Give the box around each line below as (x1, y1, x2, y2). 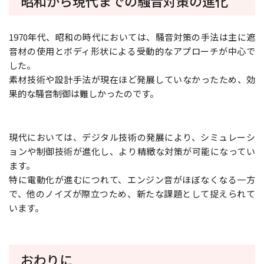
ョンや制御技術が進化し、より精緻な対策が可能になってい (9, 144, 255, 157)
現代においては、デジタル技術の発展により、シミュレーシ (9, 130, 255, 143)
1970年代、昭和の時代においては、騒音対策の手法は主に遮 (9, 30, 255, 43)
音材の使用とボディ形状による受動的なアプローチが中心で (9, 44, 255, 57)
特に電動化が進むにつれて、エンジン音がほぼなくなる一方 (9, 173, 255, 186)
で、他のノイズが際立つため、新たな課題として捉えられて (9, 187, 255, 200)
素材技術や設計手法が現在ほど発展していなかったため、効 (9, 72, 255, 85)
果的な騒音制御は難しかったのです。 (9, 87, 159, 100)
